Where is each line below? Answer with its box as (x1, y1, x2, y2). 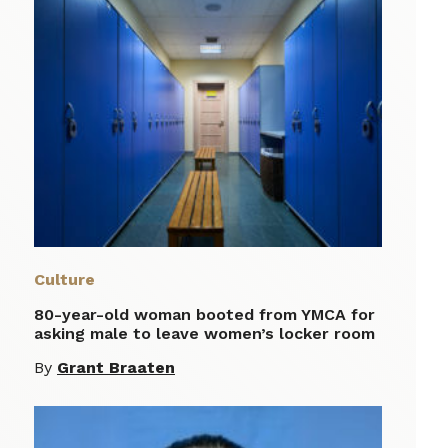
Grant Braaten (57, 358, 175, 378)
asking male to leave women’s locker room (34, 324, 375, 344)
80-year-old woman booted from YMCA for (34, 305, 375, 325)
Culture (34, 270, 95, 290)
